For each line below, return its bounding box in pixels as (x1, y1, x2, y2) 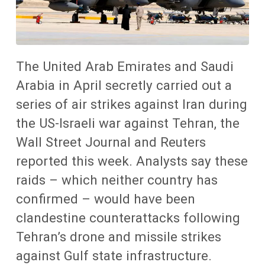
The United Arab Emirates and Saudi (16, 58, 234, 74)
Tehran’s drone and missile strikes (16, 228, 221, 244)
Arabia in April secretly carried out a (16, 77, 232, 93)
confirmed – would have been (16, 190, 195, 206)
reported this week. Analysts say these (16, 153, 248, 169)
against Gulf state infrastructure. (16, 247, 212, 263)
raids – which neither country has (16, 172, 218, 188)
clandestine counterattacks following (16, 209, 240, 225)
